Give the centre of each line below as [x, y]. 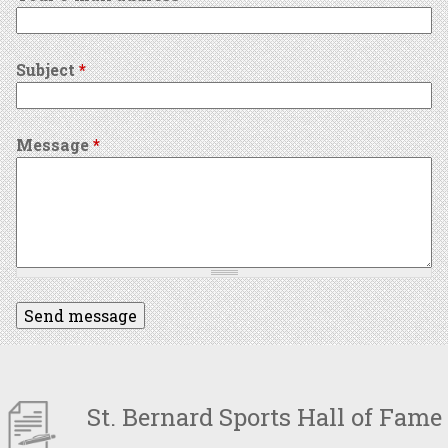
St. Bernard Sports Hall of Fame [261, 417]
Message [54, 144]
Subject [47, 69]
